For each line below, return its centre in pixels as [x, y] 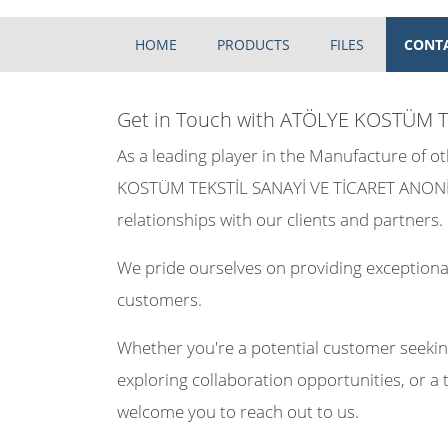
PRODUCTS [253, 44]
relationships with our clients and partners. [280, 219]
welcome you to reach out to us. [238, 411]
